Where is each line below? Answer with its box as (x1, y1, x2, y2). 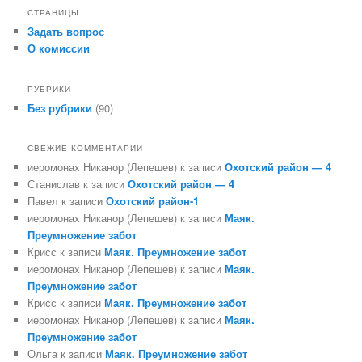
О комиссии (27, 40, 90, 57)
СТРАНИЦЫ (27, 6, 80, 19)
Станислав (27, 176, 81, 192)
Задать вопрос (27, 23, 105, 40)
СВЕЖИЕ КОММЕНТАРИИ (27, 142, 144, 154)
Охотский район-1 (106, 193, 200, 209)
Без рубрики (27, 99, 93, 116)
